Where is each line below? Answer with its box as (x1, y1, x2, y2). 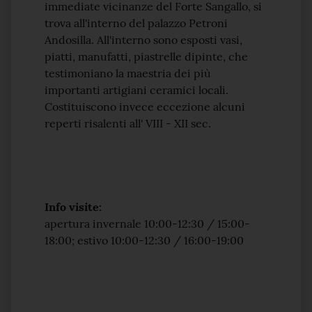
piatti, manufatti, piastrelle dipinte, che (45, 49, 248, 63)
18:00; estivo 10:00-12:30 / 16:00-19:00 (45, 233, 244, 247)
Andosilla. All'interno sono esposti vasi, (45, 33, 242, 47)
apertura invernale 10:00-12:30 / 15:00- (45, 217, 250, 231)
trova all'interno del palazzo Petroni (45, 16, 228, 30)
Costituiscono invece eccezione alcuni (45, 100, 245, 114)
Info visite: (45, 200, 102, 214)
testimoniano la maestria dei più (45, 66, 211, 80)
